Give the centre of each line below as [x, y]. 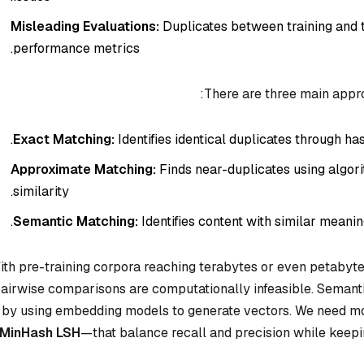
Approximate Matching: [83, 169]
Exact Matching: [64, 139]
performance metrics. [76, 49]
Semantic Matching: [76, 221]
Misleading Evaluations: [85, 27]
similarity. [41, 191]
